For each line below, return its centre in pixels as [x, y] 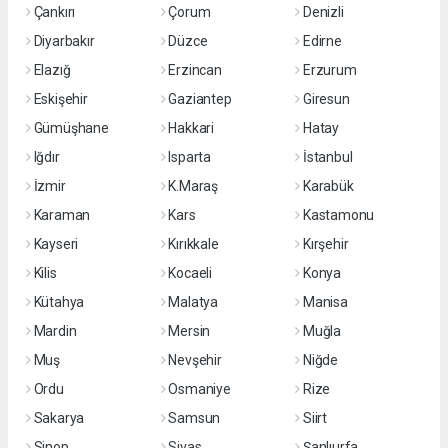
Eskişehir [60, 99]
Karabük [328, 186]
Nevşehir [195, 360]
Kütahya [59, 302]
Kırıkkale [193, 244]
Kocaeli [190, 273]
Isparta [189, 157]
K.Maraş [193, 186]
